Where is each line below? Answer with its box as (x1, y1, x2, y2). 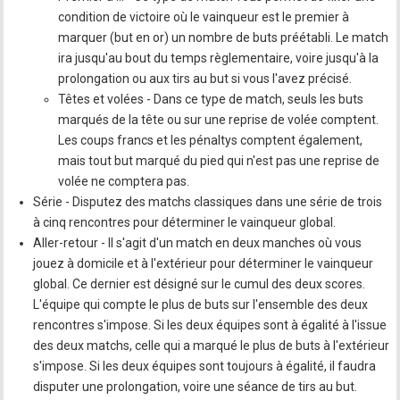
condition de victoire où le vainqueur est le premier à (58, 9, 350, 24)
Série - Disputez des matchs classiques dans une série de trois (33, 194, 383, 209)
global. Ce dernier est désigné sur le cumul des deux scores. (33, 276, 366, 291)
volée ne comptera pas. (58, 173, 190, 188)
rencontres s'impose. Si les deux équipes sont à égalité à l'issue (33, 317, 387, 332)
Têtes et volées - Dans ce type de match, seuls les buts (58, 91, 364, 106)
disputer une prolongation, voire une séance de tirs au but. (33, 379, 358, 394)
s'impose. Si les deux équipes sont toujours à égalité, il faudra (33, 358, 377, 373)
